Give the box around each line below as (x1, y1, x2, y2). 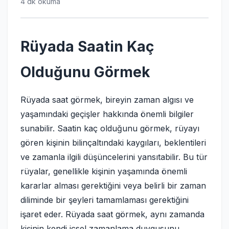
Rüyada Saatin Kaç (20, 38, 154, 55)
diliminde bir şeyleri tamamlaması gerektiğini (20, 195, 189, 205)
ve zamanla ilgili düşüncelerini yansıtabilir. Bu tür (20, 152, 208, 162)
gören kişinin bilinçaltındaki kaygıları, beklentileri (20, 138, 206, 148)
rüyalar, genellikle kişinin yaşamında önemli (20, 166, 187, 176)
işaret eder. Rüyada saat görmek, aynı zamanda (20, 209, 204, 219)
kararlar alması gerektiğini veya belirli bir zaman (20, 180, 206, 191)
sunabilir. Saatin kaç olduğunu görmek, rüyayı (20, 123, 199, 133)
